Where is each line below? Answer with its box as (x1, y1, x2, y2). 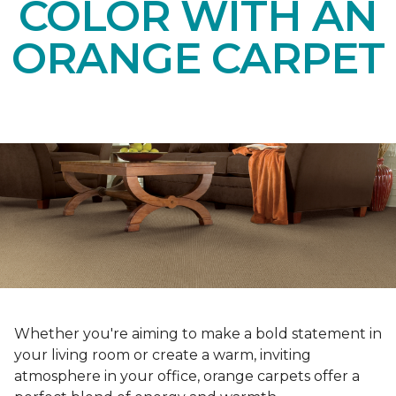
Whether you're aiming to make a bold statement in (14, 325, 382, 343)
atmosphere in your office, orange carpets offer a (14, 368, 360, 385)
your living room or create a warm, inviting (14, 346, 311, 364)
